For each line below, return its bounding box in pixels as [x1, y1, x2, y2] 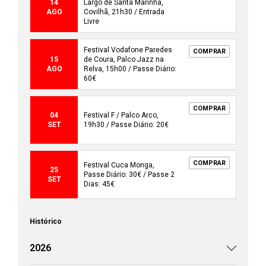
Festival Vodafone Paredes [84, 46, 172, 55]
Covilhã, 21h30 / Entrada [84, 8, 164, 17]
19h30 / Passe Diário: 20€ [84, 121, 169, 129]
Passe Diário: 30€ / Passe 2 [84, 170, 175, 179]
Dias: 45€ [84, 180, 115, 189]
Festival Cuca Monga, [84, 161, 154, 170]
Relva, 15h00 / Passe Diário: [84, 65, 176, 74]
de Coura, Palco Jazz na [84, 55, 164, 64]
